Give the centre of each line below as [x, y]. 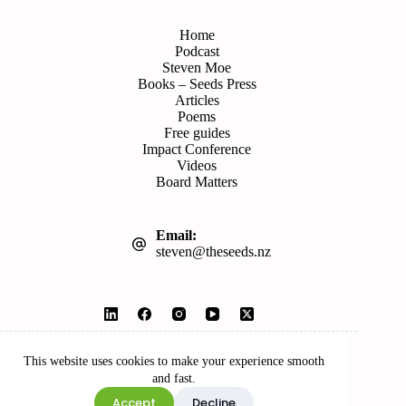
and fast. [174, 378]
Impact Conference [197, 150]
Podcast [197, 52]
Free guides [197, 133]
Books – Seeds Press [197, 84]
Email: [177, 235]
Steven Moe [197, 68]
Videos [197, 166]
